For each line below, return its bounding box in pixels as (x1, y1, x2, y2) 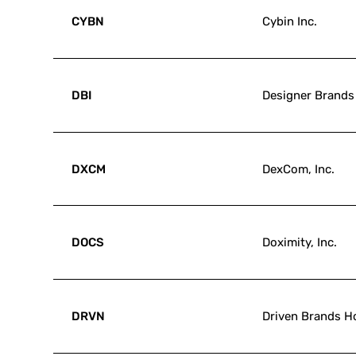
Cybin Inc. (262, 14, 318, 29)
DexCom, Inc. (262, 161, 335, 176)
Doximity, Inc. (262, 235, 338, 250)
